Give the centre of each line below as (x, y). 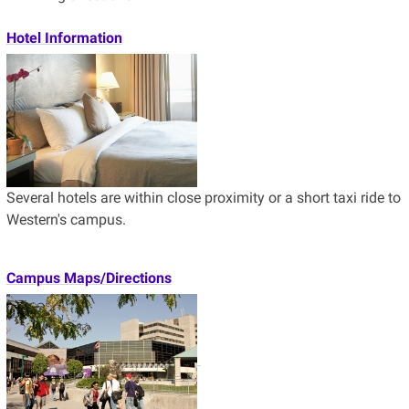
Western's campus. (66, 219)
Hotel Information (64, 37)
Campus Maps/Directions (89, 278)
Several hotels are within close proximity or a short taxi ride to (203, 197)
